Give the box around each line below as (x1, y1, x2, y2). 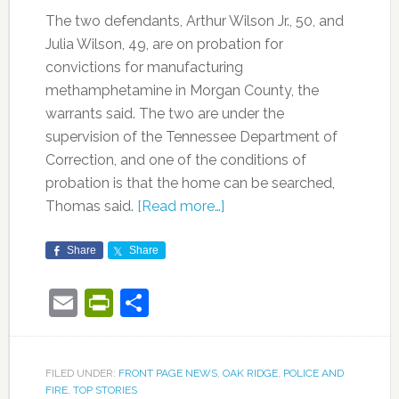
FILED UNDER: (45, 367, 118, 379)
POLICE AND (282, 367, 344, 379)
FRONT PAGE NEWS (118, 367, 217, 379)
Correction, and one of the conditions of (45, 151, 306, 168)
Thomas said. (45, 198, 137, 215)
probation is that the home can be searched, (45, 175, 335, 191)
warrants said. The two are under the (45, 105, 284, 122)
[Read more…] (136, 198, 224, 215)
